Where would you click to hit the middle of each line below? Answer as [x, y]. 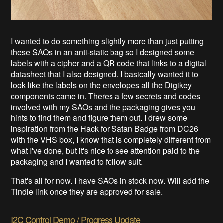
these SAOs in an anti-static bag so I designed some [103, 52]
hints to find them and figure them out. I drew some [99, 117]
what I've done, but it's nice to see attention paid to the [106, 150]
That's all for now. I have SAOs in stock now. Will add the [110, 180]
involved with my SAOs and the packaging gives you [103, 107]
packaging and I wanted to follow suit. [78, 161]
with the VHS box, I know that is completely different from [111, 139]
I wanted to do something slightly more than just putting [108, 41]
